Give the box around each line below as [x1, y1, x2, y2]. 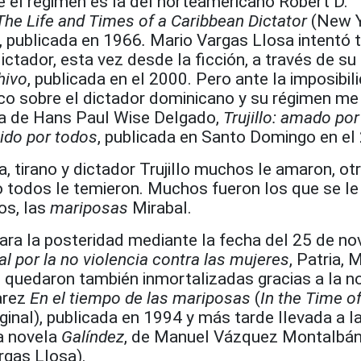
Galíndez [61, 327, 124, 346]
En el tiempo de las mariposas [30, 288, 251, 308]
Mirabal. [132, 198, 192, 218]
